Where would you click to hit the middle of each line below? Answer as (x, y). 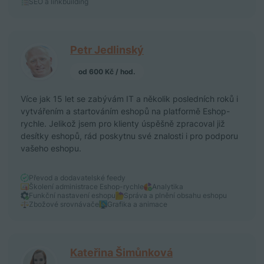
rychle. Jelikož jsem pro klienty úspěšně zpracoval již (123, 124)
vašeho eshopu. (51, 148)
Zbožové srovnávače (64, 204)
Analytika (168, 187)
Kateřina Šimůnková (121, 253)
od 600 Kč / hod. (107, 71)
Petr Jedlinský (107, 50)
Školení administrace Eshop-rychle (86, 187)
